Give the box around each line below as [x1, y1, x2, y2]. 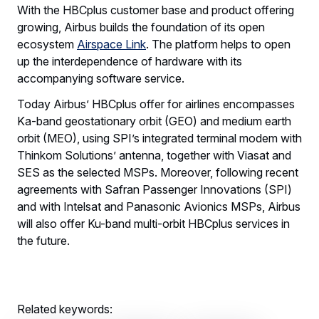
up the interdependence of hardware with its [17, 53, 242, 68]
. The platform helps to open [146, 36, 291, 51]
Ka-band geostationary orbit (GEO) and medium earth [17, 113, 291, 128]
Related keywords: [17, 301, 113, 316]
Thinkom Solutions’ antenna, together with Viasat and [17, 147, 291, 162]
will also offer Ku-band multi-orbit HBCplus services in [17, 216, 290, 231]
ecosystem [17, 36, 77, 51]
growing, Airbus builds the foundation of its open [17, 19, 265, 34]
